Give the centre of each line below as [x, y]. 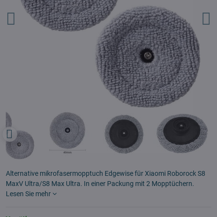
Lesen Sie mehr [28, 194]
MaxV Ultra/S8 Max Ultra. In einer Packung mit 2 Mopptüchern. [100, 184]
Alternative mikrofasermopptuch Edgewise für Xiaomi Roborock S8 [106, 173]
